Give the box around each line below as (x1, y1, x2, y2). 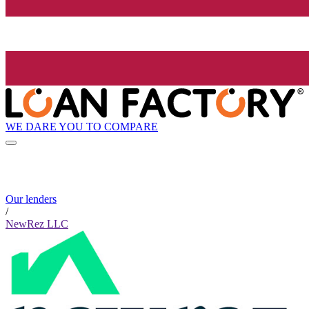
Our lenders (6, 193, 57, 206)
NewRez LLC (6, 218, 68, 230)
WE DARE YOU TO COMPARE (6, 120, 158, 132)
